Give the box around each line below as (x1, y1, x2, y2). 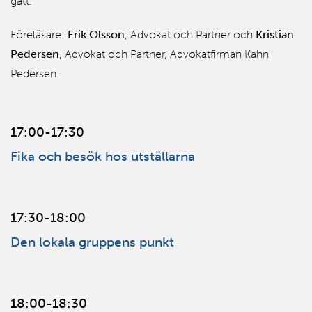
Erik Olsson (68, 27, 125, 41)
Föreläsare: (10, 27, 68, 41)
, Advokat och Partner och (125, 27, 256, 41)
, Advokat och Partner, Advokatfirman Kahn (59, 47, 269, 61)
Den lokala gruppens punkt (10, 233, 174, 250)
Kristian (256, 27, 294, 41)
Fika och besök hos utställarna (10, 148, 195, 164)
